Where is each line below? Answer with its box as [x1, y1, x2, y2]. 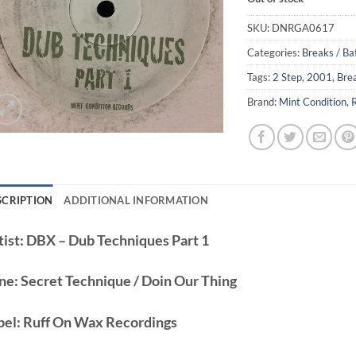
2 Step [273, 71, 303, 84]
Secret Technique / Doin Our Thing [17, 272, 237, 290]
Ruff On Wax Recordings [20, 312, 177, 331]
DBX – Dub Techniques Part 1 [23, 231, 209, 250]
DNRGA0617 [272, 21, 335, 35]
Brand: [247, 95, 280, 109]
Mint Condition [279, 95, 347, 109]
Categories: [247, 46, 303, 60]
